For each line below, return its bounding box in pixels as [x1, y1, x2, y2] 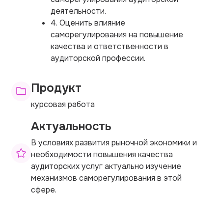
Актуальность [31, 118, 111, 134]
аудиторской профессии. [51, 53, 145, 63]
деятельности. [51, 5, 106, 16]
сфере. [31, 184, 56, 195]
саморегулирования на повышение [51, 29, 183, 40]
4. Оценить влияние [51, 17, 125, 28]
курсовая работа [31, 99, 95, 110]
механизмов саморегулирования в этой [31, 172, 182, 183]
